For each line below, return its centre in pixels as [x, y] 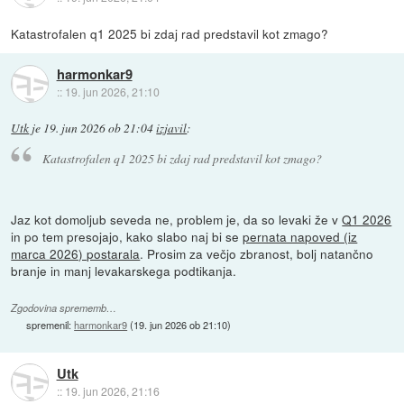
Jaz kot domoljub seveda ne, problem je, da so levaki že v [177, 219]
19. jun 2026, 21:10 [112, 92]
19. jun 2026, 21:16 [112, 390]
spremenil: [50, 324]
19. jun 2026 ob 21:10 [181, 324]
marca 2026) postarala [76, 253]
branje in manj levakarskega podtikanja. [124, 270]
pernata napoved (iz [300, 236]
